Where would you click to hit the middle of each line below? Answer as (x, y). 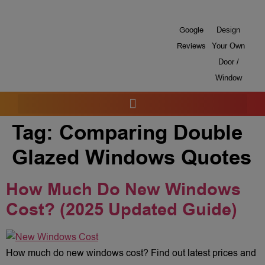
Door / (228, 62)
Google (191, 30)
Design (229, 30)
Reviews (191, 46)
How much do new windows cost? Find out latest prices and (131, 253)
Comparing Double (151, 133)
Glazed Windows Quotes (132, 158)
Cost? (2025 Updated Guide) (122, 210)
